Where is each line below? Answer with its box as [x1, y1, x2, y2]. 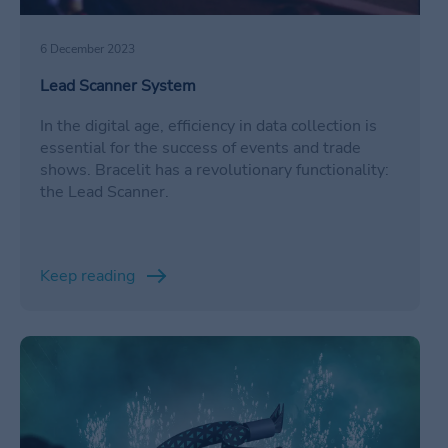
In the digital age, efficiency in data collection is [40, 115, 377, 138]
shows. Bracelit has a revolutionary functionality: [40, 159, 389, 182]
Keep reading [40, 265, 135, 288]
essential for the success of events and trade [40, 137, 361, 160]
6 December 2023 [40, 41, 135, 58]
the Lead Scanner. [40, 181, 169, 204]
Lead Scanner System [40, 75, 196, 98]
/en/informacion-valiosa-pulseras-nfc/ [20, 336, 290, 359]
